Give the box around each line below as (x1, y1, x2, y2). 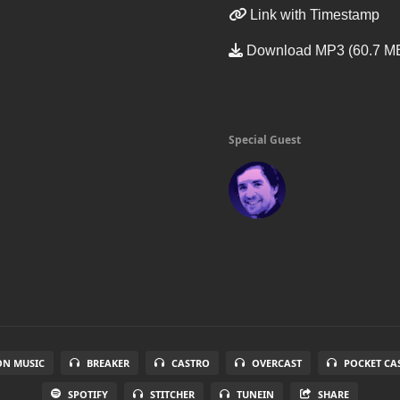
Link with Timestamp (246, 7, 379, 22)
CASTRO (171, 356, 210, 370)
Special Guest (229, 132, 301, 147)
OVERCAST (252, 356, 302, 370)
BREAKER (87, 356, 129, 370)
